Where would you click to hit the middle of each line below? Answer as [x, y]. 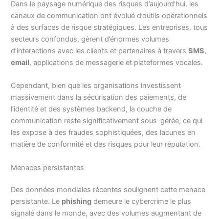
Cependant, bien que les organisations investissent [96, 86]
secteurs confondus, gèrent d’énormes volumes [90, 39]
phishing [77, 202]
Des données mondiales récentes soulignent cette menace [108, 190]
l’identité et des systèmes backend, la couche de [91, 109]
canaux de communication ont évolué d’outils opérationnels [109, 15]
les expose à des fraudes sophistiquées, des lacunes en [103, 133]
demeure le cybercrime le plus [142, 202]
